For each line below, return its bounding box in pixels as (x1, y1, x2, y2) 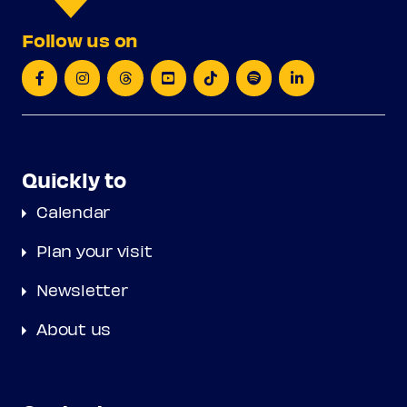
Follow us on (22, 27, 138, 51)
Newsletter (36, 280, 128, 300)
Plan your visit (36, 241, 153, 261)
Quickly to (22, 166, 126, 194)
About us (36, 319, 112, 339)
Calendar (36, 202, 111, 222)
